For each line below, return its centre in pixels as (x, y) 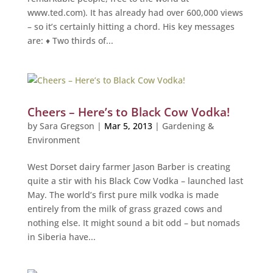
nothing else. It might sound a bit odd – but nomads (133, 222)
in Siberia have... (61, 236)
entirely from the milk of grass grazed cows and (125, 208)
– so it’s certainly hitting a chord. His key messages (131, 26)
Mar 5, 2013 (128, 126)
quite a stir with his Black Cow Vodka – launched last (135, 180)
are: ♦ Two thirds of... (70, 40)
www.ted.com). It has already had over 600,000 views (135, 12)
